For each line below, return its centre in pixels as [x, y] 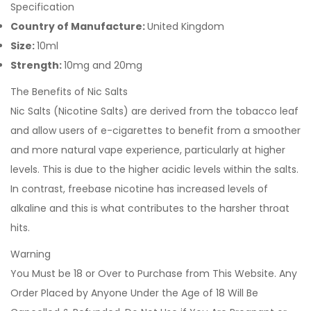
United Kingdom [187, 26]
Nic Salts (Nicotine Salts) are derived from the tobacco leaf [154, 111]
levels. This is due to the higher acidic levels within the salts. [154, 169]
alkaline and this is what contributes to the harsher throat [150, 208]
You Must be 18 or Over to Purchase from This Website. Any [154, 274]
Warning [31, 254]
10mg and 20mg [104, 65]
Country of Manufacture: [79, 26]
